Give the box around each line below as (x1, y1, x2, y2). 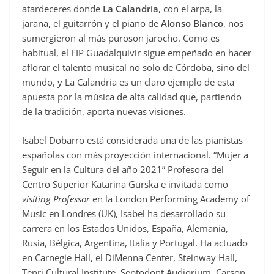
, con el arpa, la (158, 2, 222, 15)
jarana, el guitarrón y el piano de (22, 17, 161, 30)
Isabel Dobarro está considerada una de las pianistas (22, 133, 243, 146)
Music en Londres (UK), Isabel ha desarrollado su (22, 207, 226, 220)
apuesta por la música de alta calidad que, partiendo (22, 91, 242, 103)
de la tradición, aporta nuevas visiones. (22, 105, 186, 118)
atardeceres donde (22, 2, 100, 15)
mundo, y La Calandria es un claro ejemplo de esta (22, 76, 234, 89)
